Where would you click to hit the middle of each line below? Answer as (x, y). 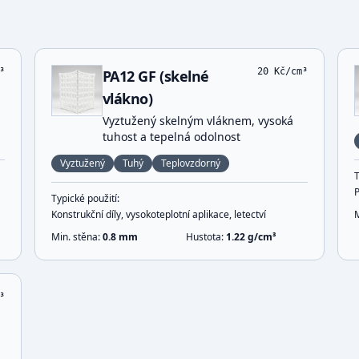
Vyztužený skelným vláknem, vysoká (198, 121)
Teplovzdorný (190, 163)
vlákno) (127, 99)
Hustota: (206, 237)
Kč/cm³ (288, 71)
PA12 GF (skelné (155, 76)
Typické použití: (85, 198)
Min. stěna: (77, 237)
